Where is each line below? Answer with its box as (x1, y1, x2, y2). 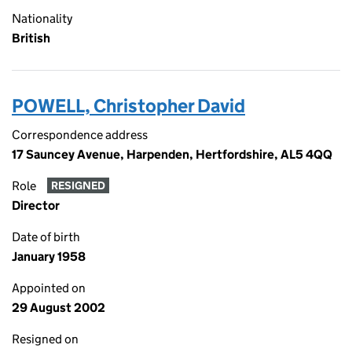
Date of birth (12, 229, 80, 244)
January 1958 (12, 249, 86, 264)
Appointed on (12, 280, 86, 295)
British (12, 31, 50, 46)
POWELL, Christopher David (12, 94, 245, 117)
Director (12, 198, 60, 213)
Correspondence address (12, 127, 148, 142)
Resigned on (12, 332, 79, 346)
